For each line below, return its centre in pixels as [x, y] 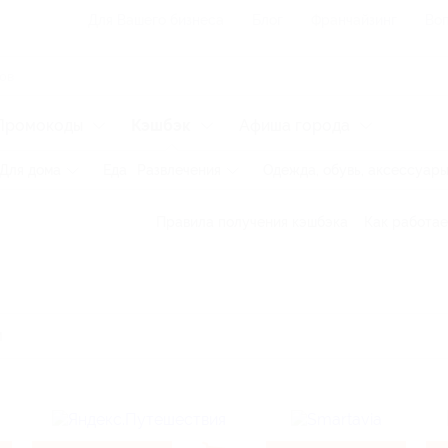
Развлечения [179, 170]
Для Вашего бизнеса [156, 20]
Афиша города [294, 125]
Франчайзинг [354, 20]
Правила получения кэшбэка [252, 222]
